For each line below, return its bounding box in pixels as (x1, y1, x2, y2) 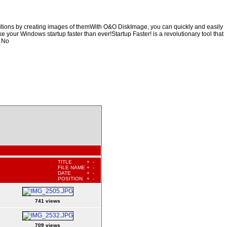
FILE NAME (58, 164, 85, 170)
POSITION (58, 175, 83, 181)
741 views (35, 198, 60, 204)
